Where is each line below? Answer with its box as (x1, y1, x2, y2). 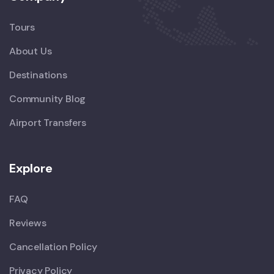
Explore (9, 160, 53, 176)
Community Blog (9, 92, 86, 105)
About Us (9, 45, 52, 57)
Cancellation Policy (9, 240, 98, 253)
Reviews (9, 217, 46, 229)
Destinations (9, 68, 67, 81)
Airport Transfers (9, 116, 86, 129)
